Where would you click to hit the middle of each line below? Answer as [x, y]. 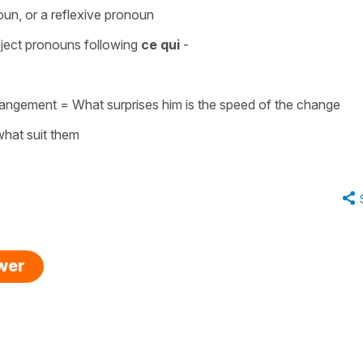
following [113, 44]
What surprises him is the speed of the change [206, 104]
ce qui [160, 44]
